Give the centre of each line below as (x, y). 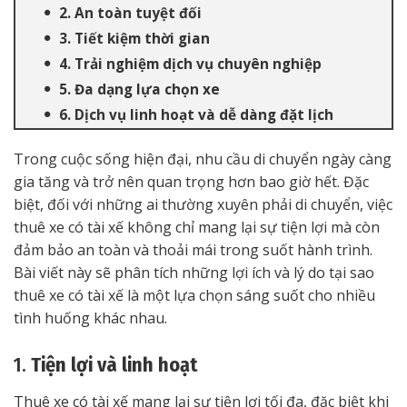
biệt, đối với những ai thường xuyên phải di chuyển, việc (203, 204)
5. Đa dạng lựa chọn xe (139, 89)
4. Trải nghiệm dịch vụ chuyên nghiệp (190, 64)
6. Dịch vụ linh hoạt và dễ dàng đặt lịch (196, 115)
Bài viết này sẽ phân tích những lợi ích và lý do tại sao (194, 273)
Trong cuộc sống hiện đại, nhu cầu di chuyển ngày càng (203, 159)
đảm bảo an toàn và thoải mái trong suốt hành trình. (193, 250)
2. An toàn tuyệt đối (130, 13)
